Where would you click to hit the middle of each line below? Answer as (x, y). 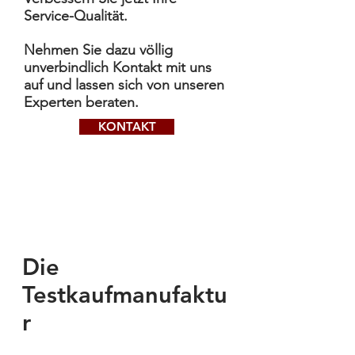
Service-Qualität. (76, 16)
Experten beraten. (81, 102)
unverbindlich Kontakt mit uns (118, 67)
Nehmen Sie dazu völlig (98, 50)
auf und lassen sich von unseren (124, 85)
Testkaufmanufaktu (125, 294)
